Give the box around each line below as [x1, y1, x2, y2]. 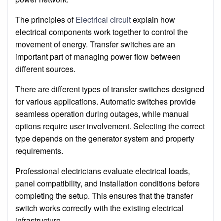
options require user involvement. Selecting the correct [15, 120, 205, 132]
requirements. [15, 145, 63, 156]
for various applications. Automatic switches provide [15, 95, 196, 107]
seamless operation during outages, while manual [15, 108, 189, 119]
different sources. [15, 63, 75, 74]
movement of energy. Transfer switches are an [15, 38, 175, 50]
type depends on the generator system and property [15, 132, 194, 144]
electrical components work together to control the [15, 26, 188, 37]
